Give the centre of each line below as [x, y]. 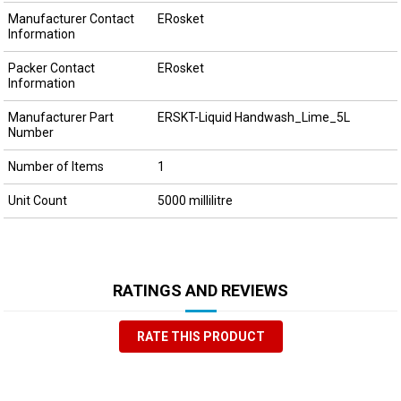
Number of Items [55, 166]
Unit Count [37, 200]
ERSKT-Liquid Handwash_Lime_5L [253, 117]
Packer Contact [51, 68]
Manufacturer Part [60, 117]
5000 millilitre [195, 200]
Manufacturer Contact [71, 18]
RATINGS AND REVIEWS [200, 290]
